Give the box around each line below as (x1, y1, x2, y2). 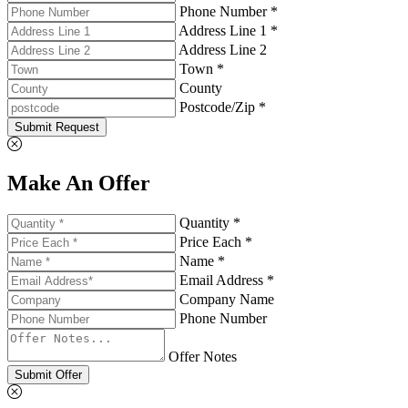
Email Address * (179, 271, 274, 288)
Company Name (179, 291, 274, 307)
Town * (179, 60, 224, 76)
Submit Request (15, 119, 99, 134)
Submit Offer (15, 367, 82, 382)
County (179, 79, 222, 96)
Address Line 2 (178, 41, 267, 57)
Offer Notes (168, 348, 237, 364)
